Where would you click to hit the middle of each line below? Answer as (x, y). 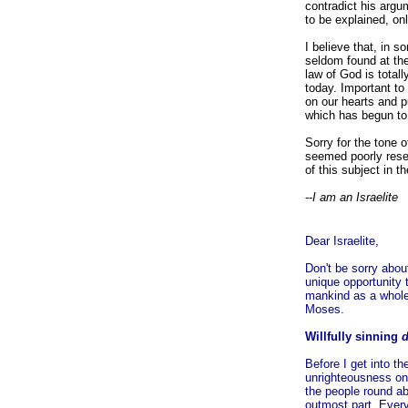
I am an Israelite (355, 197)
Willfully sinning (353, 337)
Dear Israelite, (342, 241)
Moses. (325, 309)
